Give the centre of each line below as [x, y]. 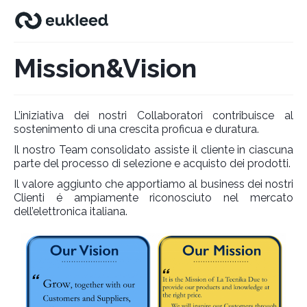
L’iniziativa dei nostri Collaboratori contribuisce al [153, 115]
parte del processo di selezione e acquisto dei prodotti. [152, 163]
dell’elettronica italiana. [71, 211]
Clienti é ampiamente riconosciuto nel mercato [153, 198]
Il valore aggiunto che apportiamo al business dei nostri [153, 184]
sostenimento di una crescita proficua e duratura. [136, 129]
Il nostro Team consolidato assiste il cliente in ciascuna [153, 150]
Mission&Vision [105, 68]
